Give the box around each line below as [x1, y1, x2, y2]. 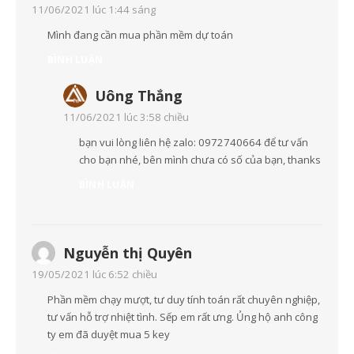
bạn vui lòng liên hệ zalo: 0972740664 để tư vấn [79, 135, 308, 150]
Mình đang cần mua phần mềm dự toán [47, 28, 233, 43]
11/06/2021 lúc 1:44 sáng [32, 2, 156, 17]
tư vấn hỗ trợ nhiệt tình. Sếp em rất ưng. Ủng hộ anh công [47, 310, 318, 325]
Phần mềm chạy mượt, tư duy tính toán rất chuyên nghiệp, [47, 292, 320, 307]
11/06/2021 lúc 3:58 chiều [63, 110, 189, 125]
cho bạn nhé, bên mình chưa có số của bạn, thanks [79, 153, 321, 168]
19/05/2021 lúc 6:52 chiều [32, 267, 157, 282]
